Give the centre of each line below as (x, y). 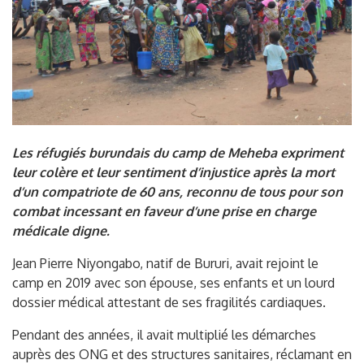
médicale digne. (61, 231)
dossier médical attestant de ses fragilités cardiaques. (169, 303)
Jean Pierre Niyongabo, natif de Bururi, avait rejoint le (165, 264)
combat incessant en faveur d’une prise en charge (164, 212)
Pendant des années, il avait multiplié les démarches (164, 335)
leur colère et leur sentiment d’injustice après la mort (173, 173)
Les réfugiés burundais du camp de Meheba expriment (178, 153)
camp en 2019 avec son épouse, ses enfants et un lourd (173, 283)
